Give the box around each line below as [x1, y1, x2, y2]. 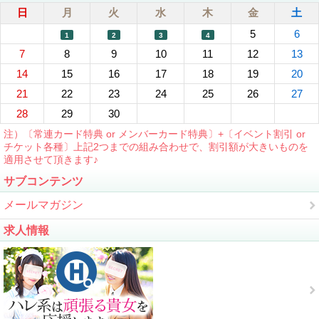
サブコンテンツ [4, 175, 83, 188]
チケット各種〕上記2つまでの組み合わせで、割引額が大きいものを [4, 141, 308, 153]
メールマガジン [4, 199, 83, 211]
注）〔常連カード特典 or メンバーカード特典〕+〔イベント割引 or [4, 128, 305, 140]
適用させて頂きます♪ [4, 154, 98, 166]
